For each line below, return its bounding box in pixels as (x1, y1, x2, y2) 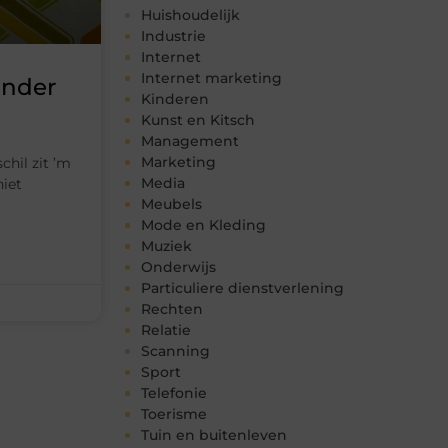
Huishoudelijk (141, 6, 240, 25)
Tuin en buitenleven (141, 426, 287, 445)
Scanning (141, 342, 210, 361)
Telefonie (141, 384, 207, 403)
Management (141, 132, 239, 151)
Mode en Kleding (141, 216, 266, 235)
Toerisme (141, 405, 207, 424)
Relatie (141, 321, 191, 340)
